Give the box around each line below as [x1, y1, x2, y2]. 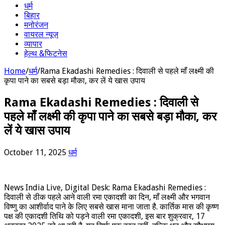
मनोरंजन [24, 20, 48, 30]
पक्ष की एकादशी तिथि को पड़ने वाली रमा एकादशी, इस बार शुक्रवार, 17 [4, 211, 205, 221]
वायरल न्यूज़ [24, 29, 58, 39]
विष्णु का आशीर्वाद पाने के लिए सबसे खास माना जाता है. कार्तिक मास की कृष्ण [4, 201, 219, 211]
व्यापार [24, 39, 42, 49]
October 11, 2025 [4, 147, 66, 157]
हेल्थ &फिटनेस [24, 48, 67, 58]
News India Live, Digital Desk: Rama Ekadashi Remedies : [4, 182, 206, 192]
